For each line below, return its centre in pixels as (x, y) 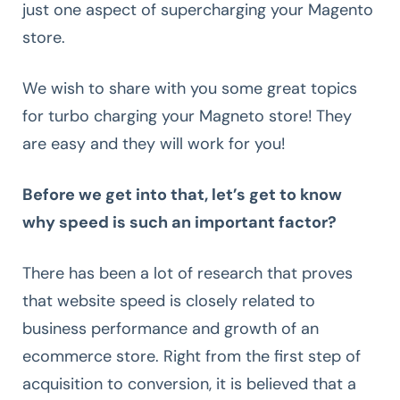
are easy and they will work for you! (154, 143)
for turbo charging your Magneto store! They (187, 116)
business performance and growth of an (171, 328)
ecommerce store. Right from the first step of (192, 356)
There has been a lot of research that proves (187, 273)
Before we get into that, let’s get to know (182, 194)
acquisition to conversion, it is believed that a (189, 383)
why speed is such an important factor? (179, 222)
